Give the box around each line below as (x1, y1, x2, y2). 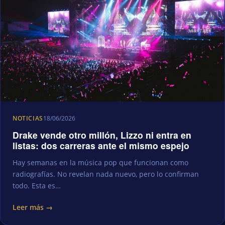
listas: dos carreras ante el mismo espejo (13, 139, 189, 152)
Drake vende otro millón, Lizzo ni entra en (13, 129, 191, 142)
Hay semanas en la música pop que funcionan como (13, 158, 188, 168)
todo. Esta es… (13, 181, 61, 191)
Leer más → (13, 202, 53, 212)
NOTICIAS (13, 114, 43, 123)
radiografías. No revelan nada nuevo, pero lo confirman (13, 169, 199, 179)
